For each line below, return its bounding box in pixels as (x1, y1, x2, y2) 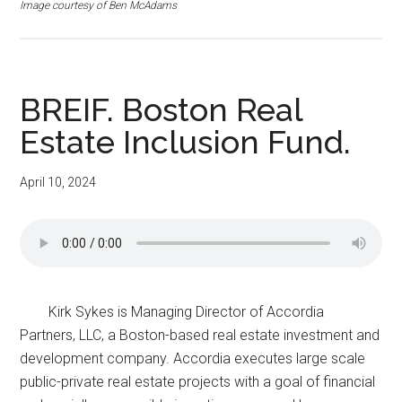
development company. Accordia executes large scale (20, 350, 366, 368)
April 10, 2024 (20, 175, 97, 189)
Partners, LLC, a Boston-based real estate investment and (20, 327, 380, 345)
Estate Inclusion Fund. (20, 123, 352, 161)
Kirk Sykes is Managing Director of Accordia (48, 303, 325, 321)
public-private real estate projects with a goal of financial (20, 373, 376, 391)
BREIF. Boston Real (20, 91, 303, 128)
